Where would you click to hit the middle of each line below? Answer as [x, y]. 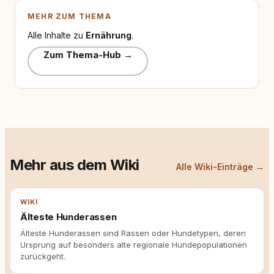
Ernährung [109, 35]
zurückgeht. [43, 256]
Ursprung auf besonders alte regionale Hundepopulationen [134, 245]
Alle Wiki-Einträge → [220, 167]
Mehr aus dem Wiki [75, 165]
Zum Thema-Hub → [88, 54]
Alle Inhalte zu [57, 35]
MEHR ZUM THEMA [69, 16]
